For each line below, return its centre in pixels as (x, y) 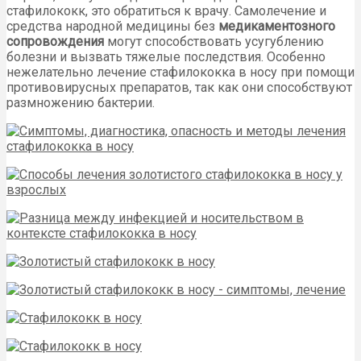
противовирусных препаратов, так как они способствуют (179, 87)
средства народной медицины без (112, 26)
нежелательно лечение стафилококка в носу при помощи (180, 72)
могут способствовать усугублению (214, 41)
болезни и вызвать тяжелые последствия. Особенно (166, 56)
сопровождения (55, 41)
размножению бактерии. (81, 102)
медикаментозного (277, 26)
